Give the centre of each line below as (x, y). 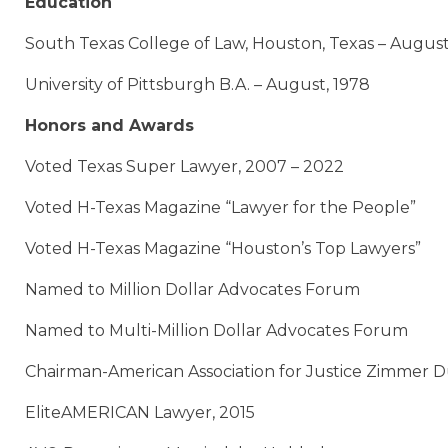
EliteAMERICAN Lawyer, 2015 (140, 413)
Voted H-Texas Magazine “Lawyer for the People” (220, 208)
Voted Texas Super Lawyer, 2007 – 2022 (184, 167)
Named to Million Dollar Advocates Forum (192, 290)
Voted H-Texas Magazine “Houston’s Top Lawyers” (223, 249)
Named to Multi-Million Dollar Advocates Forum (216, 331)
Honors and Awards (109, 126)
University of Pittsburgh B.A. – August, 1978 (197, 85)
